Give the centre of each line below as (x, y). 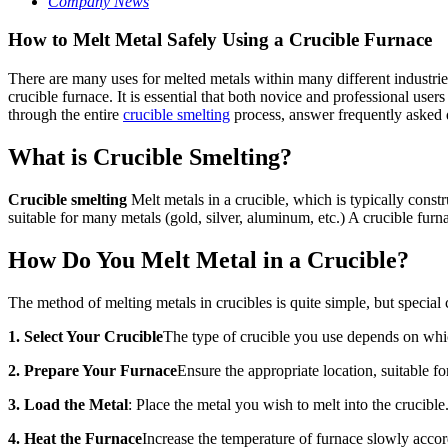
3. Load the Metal (68, 404)
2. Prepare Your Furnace (92, 370)
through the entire (65, 114)
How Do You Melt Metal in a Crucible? (208, 259)
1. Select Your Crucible (85, 336)
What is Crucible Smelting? (150, 156)
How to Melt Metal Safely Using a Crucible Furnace (220, 40)
